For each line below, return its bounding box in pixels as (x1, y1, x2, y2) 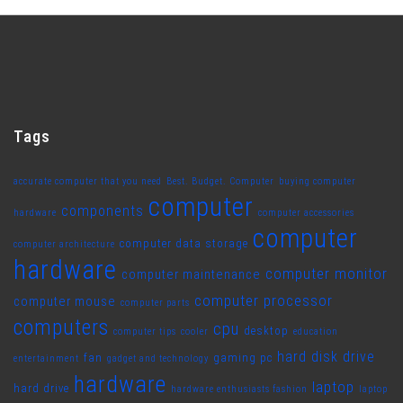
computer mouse (13, 294, 116, 310)
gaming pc (213, 351, 273, 365)
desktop (244, 324, 289, 338)
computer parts (121, 297, 190, 309)
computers (13, 316, 109, 341)
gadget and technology (107, 353, 209, 365)
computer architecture (13, 238, 115, 251)
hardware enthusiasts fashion (171, 383, 308, 396)
